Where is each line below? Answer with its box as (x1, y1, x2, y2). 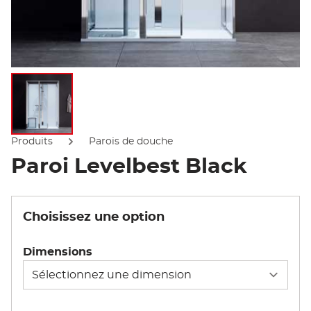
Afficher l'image (41, 134, 128, 146)
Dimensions (23, 246, 92, 258)
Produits (11, 137, 53, 147)
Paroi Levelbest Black (11, 156, 247, 178)
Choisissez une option (23, 211, 165, 224)
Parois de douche (89, 137, 173, 147)
